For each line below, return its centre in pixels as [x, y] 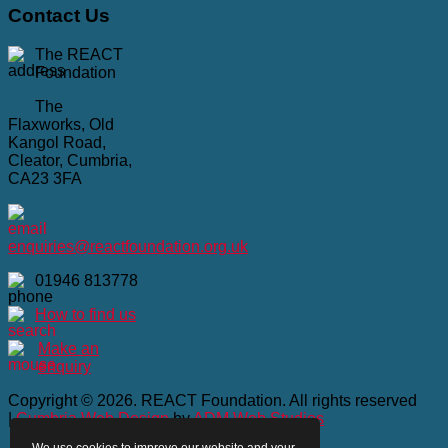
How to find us [85, 314]
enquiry [64, 366]
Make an [68, 348]
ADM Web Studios [258, 418]
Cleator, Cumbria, [70, 160]
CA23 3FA [45, 178]
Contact [46, 16]
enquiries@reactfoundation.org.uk [128, 246]
